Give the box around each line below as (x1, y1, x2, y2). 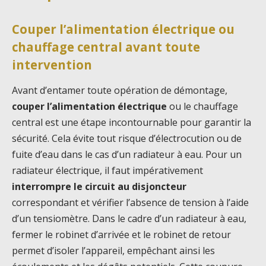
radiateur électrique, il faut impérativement (12, 164, 203, 178)
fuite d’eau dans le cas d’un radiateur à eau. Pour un (12, 148, 242, 161)
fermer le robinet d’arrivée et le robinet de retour (12, 228, 231, 242)
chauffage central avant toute (12, 38, 200, 55)
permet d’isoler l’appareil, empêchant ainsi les (12, 244, 215, 258)
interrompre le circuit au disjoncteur (12, 180, 186, 194)
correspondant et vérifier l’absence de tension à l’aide (12, 196, 249, 210)
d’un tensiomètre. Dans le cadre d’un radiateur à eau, (12, 212, 246, 226)
